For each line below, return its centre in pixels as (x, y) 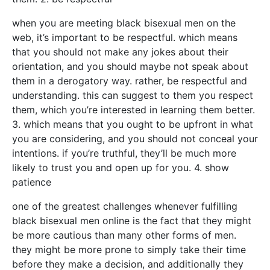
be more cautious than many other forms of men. (124, 235)
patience (32, 182)
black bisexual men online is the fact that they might (132, 221)
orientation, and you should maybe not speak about (130, 66)
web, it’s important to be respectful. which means (125, 37)
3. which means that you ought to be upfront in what (133, 124)
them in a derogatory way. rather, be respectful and (130, 81)
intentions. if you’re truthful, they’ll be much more (124, 153)
